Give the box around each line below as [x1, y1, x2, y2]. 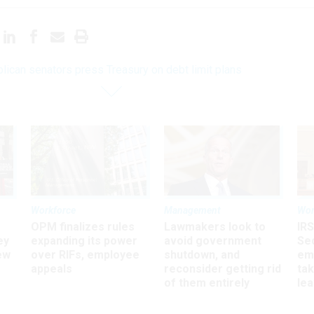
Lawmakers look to [164, 219, 266, 233]
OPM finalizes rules [31, 219, 135, 233]
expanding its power [31, 233, 137, 247]
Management [164, 204, 221, 216]
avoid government [164, 233, 261, 247]
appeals [31, 261, 72, 275]
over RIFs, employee [31, 247, 139, 261]
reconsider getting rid [164, 261, 281, 275]
